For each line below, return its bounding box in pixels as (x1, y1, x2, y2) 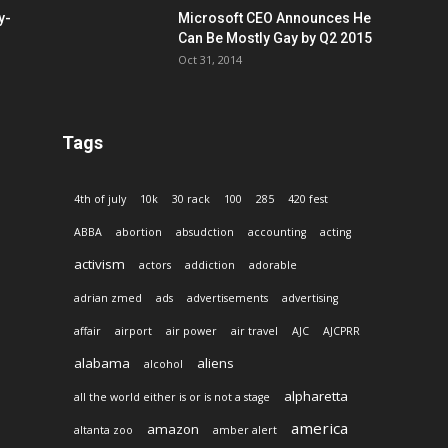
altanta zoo (74, 423, 133, 438)
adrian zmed (74, 291, 142, 306)
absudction (176, 225, 234, 240)
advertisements (187, 291, 268, 306)
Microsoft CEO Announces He (178, 10, 371, 27)
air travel (231, 324, 278, 339)
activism (74, 255, 125, 274)
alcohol (144, 357, 183, 372)
